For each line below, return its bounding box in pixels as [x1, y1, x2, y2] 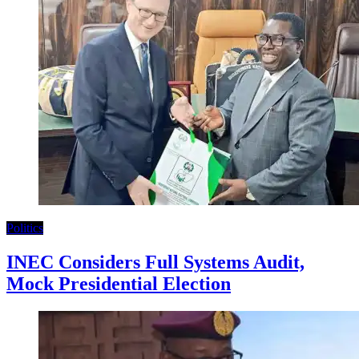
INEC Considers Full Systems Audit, [6, 252, 305, 273]
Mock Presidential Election [6, 273, 231, 295]
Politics [6, 221, 43, 236]
